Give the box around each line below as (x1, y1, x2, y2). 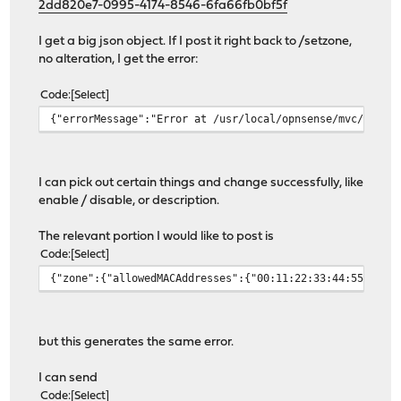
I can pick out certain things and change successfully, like (38, 175, 364, 190)
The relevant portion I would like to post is (38, 229, 275, 243)
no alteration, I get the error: (38, 52, 200, 66)
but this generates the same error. (38, 335, 235, 349)
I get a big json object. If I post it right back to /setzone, (38, 34, 353, 48)
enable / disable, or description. (38, 193, 220, 208)
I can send (38, 371, 98, 385)
